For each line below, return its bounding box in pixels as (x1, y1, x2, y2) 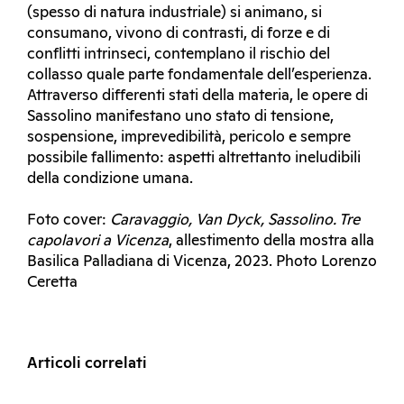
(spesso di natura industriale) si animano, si (27, 5, 322, 21)
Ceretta (27, 274, 78, 290)
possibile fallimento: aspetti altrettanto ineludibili (27, 150, 361, 166)
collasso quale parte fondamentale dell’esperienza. (27, 67, 372, 83)
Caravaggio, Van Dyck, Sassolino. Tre (110, 212, 360, 228)
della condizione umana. (27, 170, 193, 187)
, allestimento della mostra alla (169, 233, 374, 249)
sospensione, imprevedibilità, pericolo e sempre (27, 129, 351, 145)
